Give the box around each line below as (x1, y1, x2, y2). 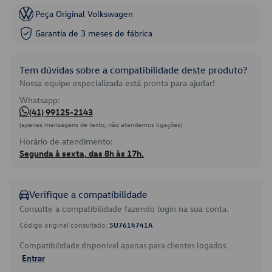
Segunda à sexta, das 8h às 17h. (19, 148, 144, 159)
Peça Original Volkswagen (35, 8, 133, 19)
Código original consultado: (19, 220, 109, 229)
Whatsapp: (19, 94, 60, 106)
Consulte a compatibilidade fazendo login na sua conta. (19, 203, 229, 214)
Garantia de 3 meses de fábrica (35, 27, 152, 39)
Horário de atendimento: (19, 135, 113, 147)
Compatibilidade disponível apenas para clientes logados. (19, 239, 228, 251)
